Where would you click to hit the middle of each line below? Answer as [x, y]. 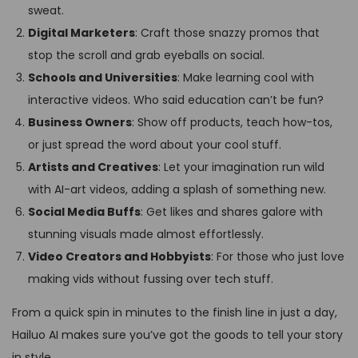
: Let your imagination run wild [241, 167]
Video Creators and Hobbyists [119, 256]
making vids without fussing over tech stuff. [151, 278]
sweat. [46, 10]
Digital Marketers [82, 32]
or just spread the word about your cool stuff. [155, 144]
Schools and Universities [103, 77]
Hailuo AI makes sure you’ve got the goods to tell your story [177, 334]
